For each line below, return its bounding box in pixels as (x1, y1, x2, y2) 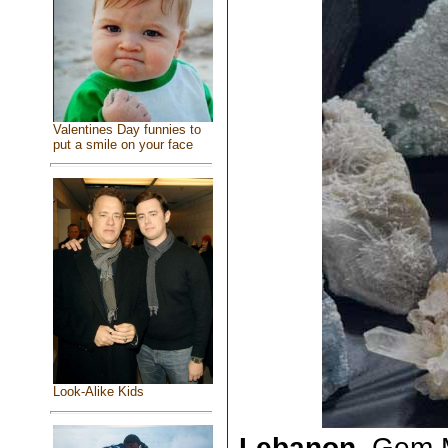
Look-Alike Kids (52, 384, 144, 400)
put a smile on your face (52, 137, 193, 153)
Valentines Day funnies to (52, 122, 201, 138)
